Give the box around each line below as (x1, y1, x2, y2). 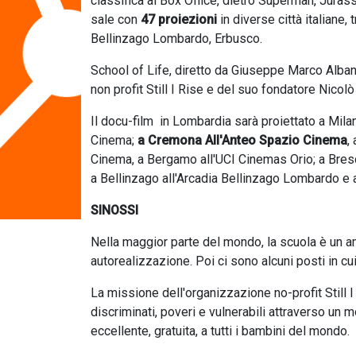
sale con (91, 12, 141, 27)
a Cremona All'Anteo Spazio (134, 133, 300, 148)
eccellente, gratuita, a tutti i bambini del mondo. (91, 323, 350, 339)
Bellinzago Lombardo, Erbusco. (91, 31, 262, 46)
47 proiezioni (141, 12, 220, 27)
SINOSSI (91, 203, 138, 218)
